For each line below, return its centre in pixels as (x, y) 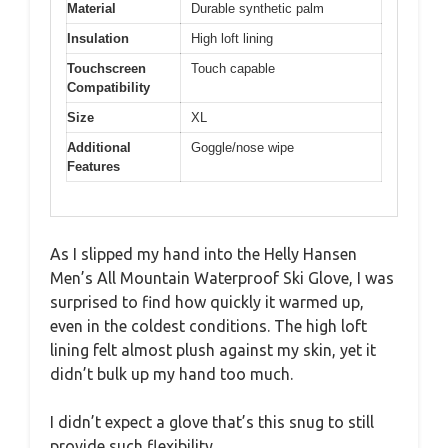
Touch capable (233, 68)
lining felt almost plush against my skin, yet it (213, 350)
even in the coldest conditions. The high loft (208, 326)
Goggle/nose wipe (242, 147)
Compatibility (108, 87)
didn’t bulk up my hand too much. (171, 374)
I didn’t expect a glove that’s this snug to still (212, 422)
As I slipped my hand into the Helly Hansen (203, 254)
